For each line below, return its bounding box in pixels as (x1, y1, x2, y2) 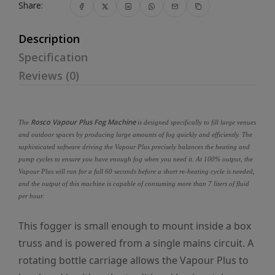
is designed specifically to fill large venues (136, 118, 256, 126)
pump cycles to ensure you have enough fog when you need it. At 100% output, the (18, 155, 253, 163)
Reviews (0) (18, 68, 79, 83)
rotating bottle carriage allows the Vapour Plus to (18, 254, 249, 267)
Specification (18, 50, 88, 64)
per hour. (18, 192, 44, 199)
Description (18, 31, 80, 46)
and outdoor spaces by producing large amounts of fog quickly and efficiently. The (18, 131, 252, 138)
